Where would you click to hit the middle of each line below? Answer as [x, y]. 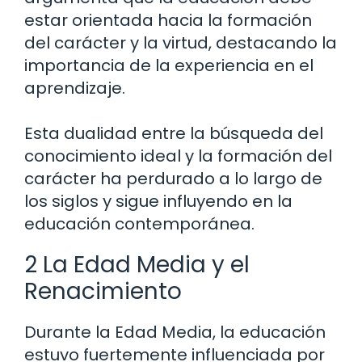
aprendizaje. [75, 88]
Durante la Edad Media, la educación [175, 333]
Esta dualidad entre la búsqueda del [174, 134]
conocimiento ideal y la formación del [178, 156]
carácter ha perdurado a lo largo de [173, 179]
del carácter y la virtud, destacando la [181, 43]
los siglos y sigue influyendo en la [158, 202]
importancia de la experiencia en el [169, 66]
